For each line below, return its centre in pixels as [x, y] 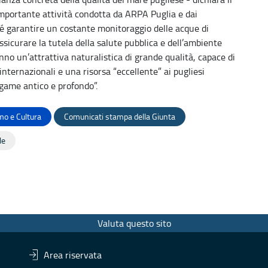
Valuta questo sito [134, 223]
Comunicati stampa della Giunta [120, 116]
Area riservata [73, 255]
